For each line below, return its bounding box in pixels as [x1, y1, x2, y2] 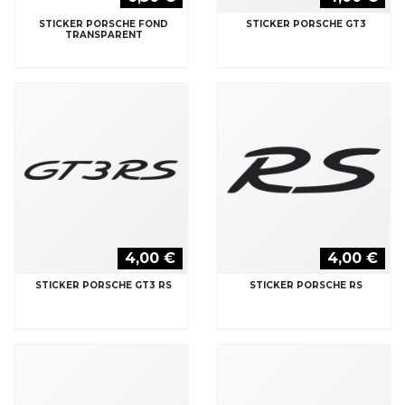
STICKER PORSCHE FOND [39, 17, 168, 30]
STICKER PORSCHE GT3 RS [35, 278, 172, 291]
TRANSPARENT [64, 28, 143, 41]
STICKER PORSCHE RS [250, 278, 363, 291]
